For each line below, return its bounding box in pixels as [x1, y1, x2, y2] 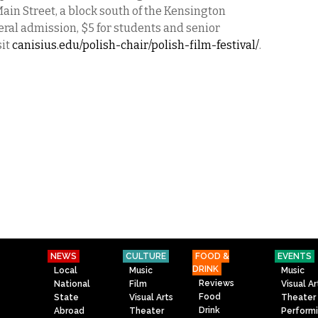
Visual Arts [129, 292, 174, 302]
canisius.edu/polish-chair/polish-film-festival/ [12, 38, 259, 52]
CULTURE [126, 251, 166, 262]
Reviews [199, 278, 235, 288]
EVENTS [278, 251, 312, 262]
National [54, 278, 91, 289]
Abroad [54, 305, 85, 316]
